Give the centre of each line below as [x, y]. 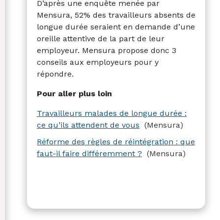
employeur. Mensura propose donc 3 [107, 50]
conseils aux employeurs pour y [98, 62]
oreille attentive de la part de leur [101, 38]
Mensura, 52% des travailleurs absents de [116, 15]
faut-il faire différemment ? [89, 153]
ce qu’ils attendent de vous [88, 125]
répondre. [55, 74]
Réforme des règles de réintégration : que [116, 141]
